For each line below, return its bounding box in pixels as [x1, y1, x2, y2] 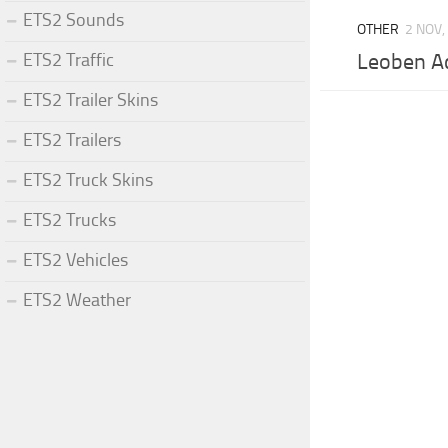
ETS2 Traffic [23, 48, 114, 71]
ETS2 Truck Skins [23, 168, 153, 191]
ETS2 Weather [23, 288, 131, 311]
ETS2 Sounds [23, 8, 124, 31]
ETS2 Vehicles [23, 248, 128, 271]
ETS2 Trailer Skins [23, 88, 158, 111]
